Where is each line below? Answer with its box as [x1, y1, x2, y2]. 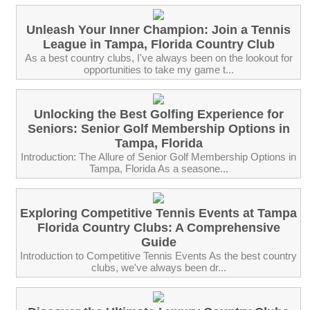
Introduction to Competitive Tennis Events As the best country [20, 249, 297, 262]
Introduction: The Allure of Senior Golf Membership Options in [21, 150, 296, 163]
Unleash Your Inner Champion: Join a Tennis [26, 22, 291, 37]
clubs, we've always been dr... [91, 261, 226, 273]
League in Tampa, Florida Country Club [42, 37, 275, 51]
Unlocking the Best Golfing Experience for [33, 107, 284, 121]
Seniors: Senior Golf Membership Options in [27, 121, 290, 136]
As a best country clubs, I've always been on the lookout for [24, 51, 293, 64]
